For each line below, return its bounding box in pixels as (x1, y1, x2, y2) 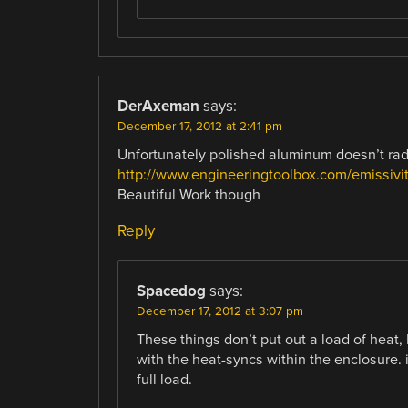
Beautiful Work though (117, 185, 260, 204)
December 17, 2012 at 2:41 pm (117, 118, 282, 134)
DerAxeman (117, 96, 199, 116)
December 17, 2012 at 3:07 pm (136, 303, 303, 319)
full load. (136, 370, 192, 389)
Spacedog (136, 280, 206, 301)
